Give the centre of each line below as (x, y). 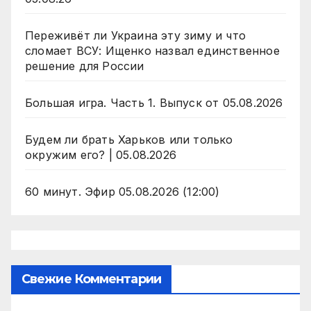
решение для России (85, 66)
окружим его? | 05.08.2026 (101, 155)
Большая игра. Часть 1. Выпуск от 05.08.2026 (154, 103)
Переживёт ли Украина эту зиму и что (136, 36)
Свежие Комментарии (91, 279)
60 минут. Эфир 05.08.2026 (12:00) (123, 192)
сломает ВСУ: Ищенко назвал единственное (152, 51)
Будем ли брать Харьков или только (129, 140)
